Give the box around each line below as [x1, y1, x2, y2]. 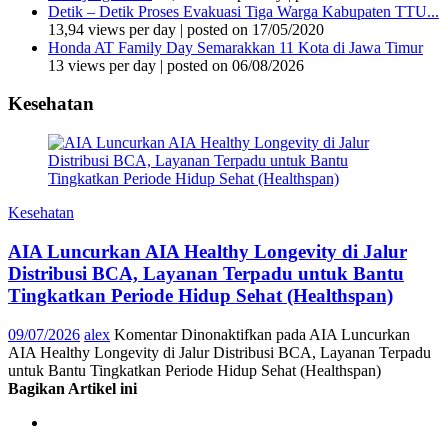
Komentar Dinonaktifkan [114, 325, 272, 343]
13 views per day [48, 56, 156, 74]
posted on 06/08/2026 [167, 56, 304, 74]
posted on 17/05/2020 [187, 20, 324, 38]
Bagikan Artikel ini [8, 379, 137, 397]
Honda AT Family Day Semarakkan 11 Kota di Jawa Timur [48, 38, 423, 56]
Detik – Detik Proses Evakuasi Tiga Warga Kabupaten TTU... [48, 2, 439, 20]
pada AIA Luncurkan [272, 325, 410, 343]
